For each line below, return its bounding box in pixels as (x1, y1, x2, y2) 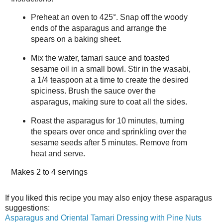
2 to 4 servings (36, 167, 88, 176)
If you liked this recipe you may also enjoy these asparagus (5, 193, 212, 202)
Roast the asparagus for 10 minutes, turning (30, 116, 184, 125)
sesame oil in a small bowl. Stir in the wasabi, (30, 65, 191, 74)
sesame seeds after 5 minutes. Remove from (30, 138, 187, 147)
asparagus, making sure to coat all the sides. (30, 98, 187, 107)
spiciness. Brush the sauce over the (30, 87, 156, 96)
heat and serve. (30, 149, 85, 158)
